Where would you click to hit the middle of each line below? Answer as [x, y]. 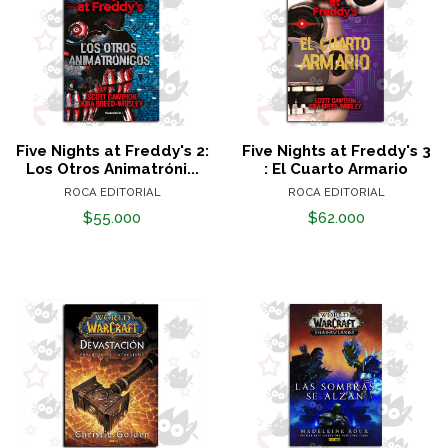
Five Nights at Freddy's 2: [112, 150]
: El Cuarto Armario [336, 168]
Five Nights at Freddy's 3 [336, 150]
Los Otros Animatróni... [112, 168]
